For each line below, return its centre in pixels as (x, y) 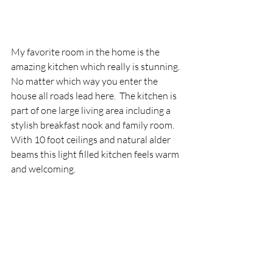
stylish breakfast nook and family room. (94, 125)
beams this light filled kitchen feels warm (96, 154)
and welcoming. (46, 169)
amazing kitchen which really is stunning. (97, 66)
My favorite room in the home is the (86, 52)
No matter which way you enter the (85, 81)
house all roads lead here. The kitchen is (95, 96)
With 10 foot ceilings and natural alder (92, 140)
